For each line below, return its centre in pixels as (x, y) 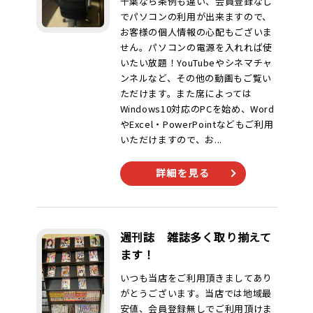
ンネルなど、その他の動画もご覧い (196, 78)
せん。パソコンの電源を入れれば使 (196, 47)
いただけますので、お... (171, 139)
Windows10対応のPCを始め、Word (197, 109)
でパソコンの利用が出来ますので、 (196, 16)
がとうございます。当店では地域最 (196, 293)
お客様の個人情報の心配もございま (196, 32)
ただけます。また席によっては (186, 93)
